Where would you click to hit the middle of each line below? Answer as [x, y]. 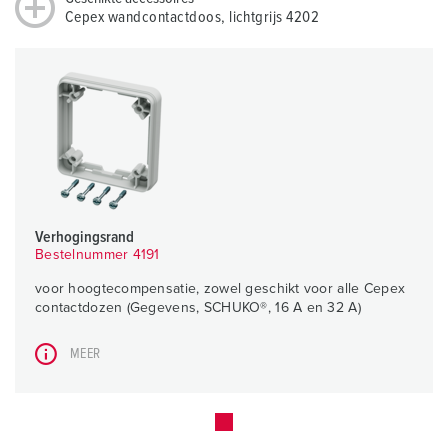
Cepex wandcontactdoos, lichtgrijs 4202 [192, 17]
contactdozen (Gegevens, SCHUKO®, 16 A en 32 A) [198, 308]
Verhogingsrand [85, 237]
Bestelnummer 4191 [97, 255]
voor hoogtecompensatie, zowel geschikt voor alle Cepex [220, 289]
